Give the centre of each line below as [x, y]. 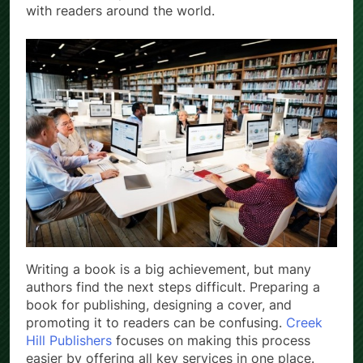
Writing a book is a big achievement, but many [169, 269]
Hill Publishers [69, 340]
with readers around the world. [120, 11]
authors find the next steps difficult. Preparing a [173, 286]
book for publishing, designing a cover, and [159, 304]
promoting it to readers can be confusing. [156, 322]
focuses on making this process [211, 340]
